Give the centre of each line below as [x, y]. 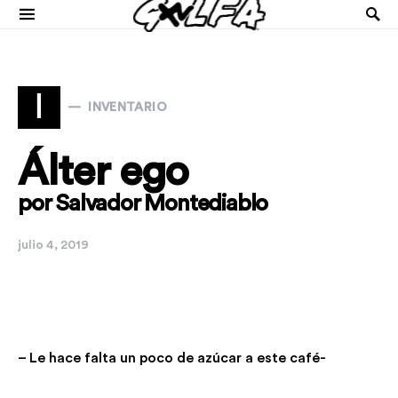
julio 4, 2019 [53, 245]
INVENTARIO [127, 107]
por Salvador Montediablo [143, 203]
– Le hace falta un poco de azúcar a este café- [172, 358]
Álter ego [103, 171]
